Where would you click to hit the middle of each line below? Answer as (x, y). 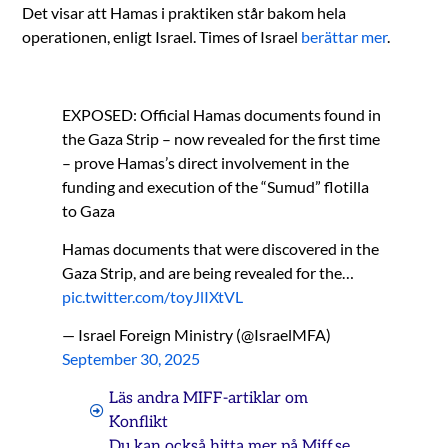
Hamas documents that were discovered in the (221, 248)
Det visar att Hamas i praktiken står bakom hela (184, 12)
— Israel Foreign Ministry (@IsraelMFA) (197, 334)
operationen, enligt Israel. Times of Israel (162, 36)
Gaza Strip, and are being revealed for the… (208, 272)
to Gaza (89, 210)
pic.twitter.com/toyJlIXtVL (153, 296)
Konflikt (138, 422)
